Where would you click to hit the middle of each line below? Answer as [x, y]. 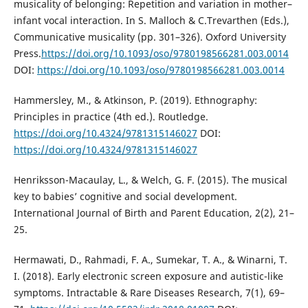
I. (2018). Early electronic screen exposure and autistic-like [148, 276]
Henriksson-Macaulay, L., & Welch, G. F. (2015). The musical [150, 179]
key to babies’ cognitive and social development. [125, 196]
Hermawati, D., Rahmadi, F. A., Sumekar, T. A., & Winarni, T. [150, 259]
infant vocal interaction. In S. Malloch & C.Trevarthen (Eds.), [151, 20]
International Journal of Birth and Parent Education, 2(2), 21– [154, 212]
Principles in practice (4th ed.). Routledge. [111, 116]
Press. [27, 53]
